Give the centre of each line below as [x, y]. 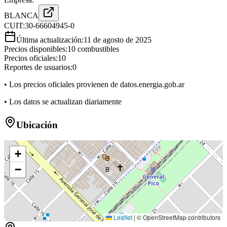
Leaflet [122, 217]
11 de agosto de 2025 [118, 40]
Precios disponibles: [36, 49]
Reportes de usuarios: [38, 67]
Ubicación [37, 125]
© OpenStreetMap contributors [178, 217]
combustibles [97, 49]
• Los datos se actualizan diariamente [63, 102]
